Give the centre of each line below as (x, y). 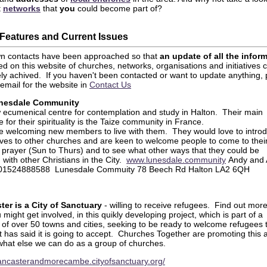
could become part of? (119, 8)
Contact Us (110, 85)
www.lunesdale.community (176, 160)
